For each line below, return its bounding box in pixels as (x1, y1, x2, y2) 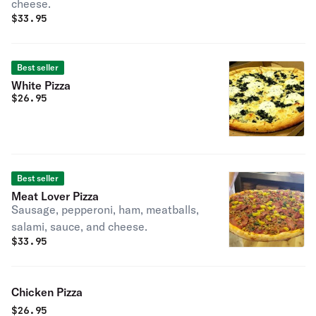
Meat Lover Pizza (11, 189, 99, 203)
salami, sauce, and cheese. (11, 219, 147, 233)
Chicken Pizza (11, 285, 83, 299)
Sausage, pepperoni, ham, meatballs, (11, 202, 199, 217)
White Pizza (11, 78, 71, 92)
